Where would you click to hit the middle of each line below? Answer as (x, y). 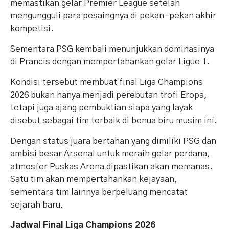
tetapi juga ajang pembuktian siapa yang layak (101, 108)
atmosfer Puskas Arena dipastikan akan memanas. (111, 167)
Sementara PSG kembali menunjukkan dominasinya (112, 49)
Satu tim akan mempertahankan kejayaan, (94, 179)
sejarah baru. (37, 205)
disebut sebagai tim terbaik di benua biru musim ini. (114, 121)
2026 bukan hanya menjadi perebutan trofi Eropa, (109, 95)
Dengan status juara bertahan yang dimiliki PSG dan (113, 141)
